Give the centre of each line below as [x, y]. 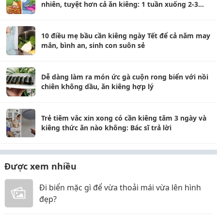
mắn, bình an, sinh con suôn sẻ [93, 45]
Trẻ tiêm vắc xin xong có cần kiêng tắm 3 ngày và [124, 118]
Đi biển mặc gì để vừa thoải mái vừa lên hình [120, 187]
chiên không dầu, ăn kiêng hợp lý [97, 86]
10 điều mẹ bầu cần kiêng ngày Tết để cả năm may [126, 36]
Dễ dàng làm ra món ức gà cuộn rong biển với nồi [125, 77]
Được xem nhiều [40, 166]
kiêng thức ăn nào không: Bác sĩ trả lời [106, 128]
